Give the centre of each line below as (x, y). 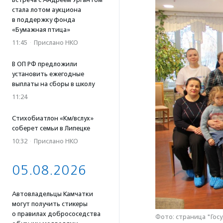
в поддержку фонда (44, 20)
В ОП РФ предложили (45, 64)
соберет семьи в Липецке (51, 128)
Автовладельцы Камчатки (53, 194)
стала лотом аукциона (47, 10)
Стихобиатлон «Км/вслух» (53, 118)
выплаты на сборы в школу (53, 84)
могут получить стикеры (50, 204)
